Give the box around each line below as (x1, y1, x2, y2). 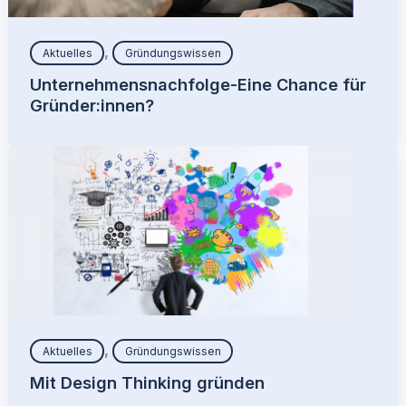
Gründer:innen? (30, 95, 155, 116)
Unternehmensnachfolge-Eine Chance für (30, 74, 367, 95)
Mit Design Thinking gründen (30, 372, 266, 393)
